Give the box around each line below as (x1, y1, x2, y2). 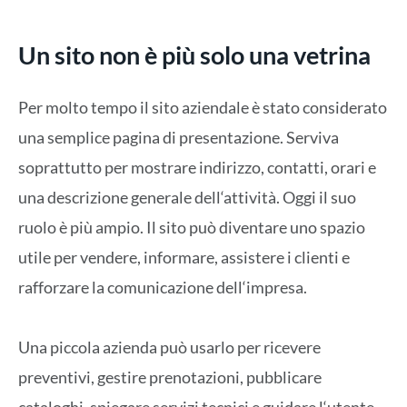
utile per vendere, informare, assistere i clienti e (18, 246, 350, 267)
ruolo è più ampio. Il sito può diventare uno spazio (18, 216, 365, 237)
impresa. (246, 276, 307, 297)
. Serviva (280, 126, 339, 147)
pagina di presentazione (113, 126, 280, 147)
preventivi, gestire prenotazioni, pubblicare (18, 366, 322, 387)
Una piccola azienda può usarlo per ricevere (18, 336, 321, 357)
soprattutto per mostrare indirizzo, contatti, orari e (18, 156, 376, 177)
